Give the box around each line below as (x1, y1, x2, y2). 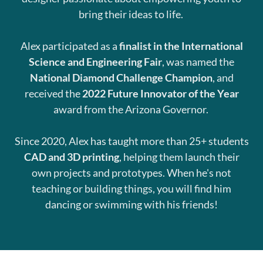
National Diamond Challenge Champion (29, 70, 213, 84)
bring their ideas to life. (78, 7, 185, 21)
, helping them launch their (119, 150, 240, 163)
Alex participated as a (20, 39, 119, 52)
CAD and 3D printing (23, 150, 119, 163)
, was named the (162, 55, 234, 68)
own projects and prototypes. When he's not (32, 166, 231, 179)
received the (24, 86, 82, 100)
